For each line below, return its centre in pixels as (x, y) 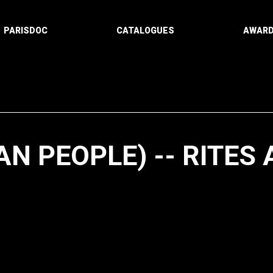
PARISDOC (25, 30)
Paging (151, 246)
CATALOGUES (145, 30)
